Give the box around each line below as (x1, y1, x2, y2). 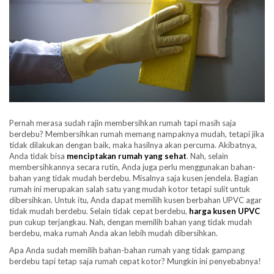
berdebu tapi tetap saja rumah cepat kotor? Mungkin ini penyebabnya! (9, 256, 261, 266)
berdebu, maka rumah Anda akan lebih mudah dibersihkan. (9, 228, 218, 238)
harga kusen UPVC (189, 206, 260, 216)
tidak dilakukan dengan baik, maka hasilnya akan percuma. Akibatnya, (9, 139, 257, 150)
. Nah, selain (187, 150, 228, 161)
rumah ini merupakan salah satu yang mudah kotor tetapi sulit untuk (9, 183, 250, 194)
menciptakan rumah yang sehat (67, 150, 187, 161)
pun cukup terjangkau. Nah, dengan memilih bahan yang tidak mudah (9, 217, 252, 227)
